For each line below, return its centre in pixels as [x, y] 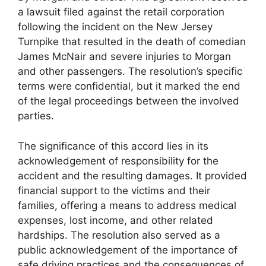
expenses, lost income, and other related [115, 220]
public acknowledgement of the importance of [128, 250]
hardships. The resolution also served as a [119, 235]
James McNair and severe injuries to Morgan [124, 57]
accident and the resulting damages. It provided [132, 175]
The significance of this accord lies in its [113, 146]
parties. [36, 116]
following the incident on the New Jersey [115, 27]
